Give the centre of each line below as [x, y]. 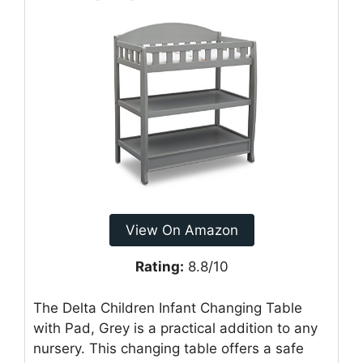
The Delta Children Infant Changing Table [168, 307]
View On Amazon [181, 231]
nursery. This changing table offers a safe [169, 348]
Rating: [159, 267]
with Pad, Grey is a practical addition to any [175, 328]
